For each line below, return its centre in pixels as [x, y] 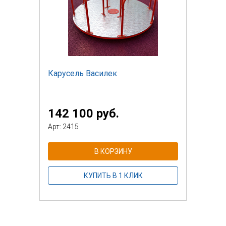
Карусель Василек [82, 73]
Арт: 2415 [63, 126]
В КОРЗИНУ [113, 151]
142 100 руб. [83, 113]
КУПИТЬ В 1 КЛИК [113, 175]
